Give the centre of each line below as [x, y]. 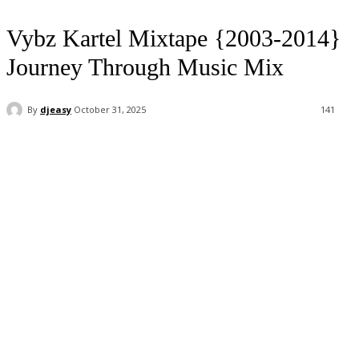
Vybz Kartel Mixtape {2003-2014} [173, 38]
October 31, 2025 [110, 110]
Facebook [59, 151]
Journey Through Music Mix [145, 67]
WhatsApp [234, 151]
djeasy [56, 109]
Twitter [146, 151]
